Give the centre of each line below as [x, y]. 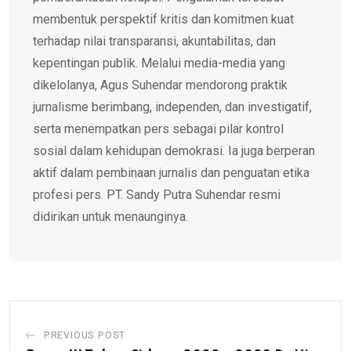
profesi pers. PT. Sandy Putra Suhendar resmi [157, 194]
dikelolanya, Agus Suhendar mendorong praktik [160, 85]
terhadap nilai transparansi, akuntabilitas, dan [154, 41]
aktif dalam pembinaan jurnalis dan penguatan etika [171, 172]
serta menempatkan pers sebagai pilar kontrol [158, 128]
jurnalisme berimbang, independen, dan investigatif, [172, 107]
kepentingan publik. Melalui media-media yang [159, 63]
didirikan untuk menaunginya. [110, 216]
